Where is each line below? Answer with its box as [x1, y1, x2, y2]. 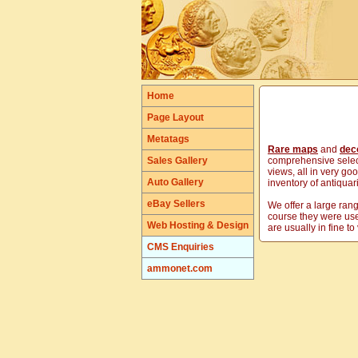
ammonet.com [147, 263, 213, 274]
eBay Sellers [147, 198, 205, 209]
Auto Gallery [147, 177, 204, 188]
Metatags [147, 133, 189, 145]
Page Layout [147, 112, 204, 123]
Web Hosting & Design [147, 220, 249, 231]
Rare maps [268, 144, 318, 155]
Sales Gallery [147, 155, 208, 166]
